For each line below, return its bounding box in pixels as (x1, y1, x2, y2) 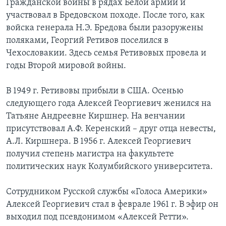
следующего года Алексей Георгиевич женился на (6, 99, 211, 109)
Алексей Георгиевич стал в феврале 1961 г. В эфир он (6, 200, 218, 210)
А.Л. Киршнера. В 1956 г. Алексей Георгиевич (6, 137, 191, 147)
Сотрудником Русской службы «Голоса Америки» (6, 187, 207, 197)
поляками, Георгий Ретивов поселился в (6, 36, 168, 46)
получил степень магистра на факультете (6, 149, 174, 159)
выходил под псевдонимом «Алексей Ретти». (6, 212, 189, 222)
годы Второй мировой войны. (6, 61, 126, 71)
